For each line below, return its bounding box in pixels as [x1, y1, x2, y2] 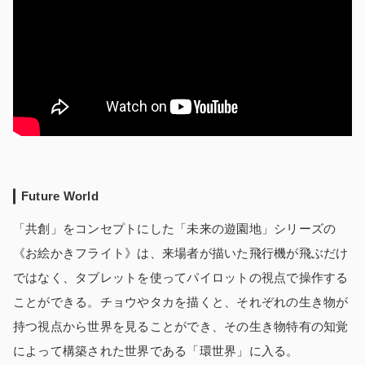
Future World [21, 189, 99, 204]
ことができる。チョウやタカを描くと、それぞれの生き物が [13, 295, 349, 310]
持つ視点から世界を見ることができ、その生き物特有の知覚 [13, 319, 349, 334]
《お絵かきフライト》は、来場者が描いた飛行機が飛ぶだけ [13, 246, 349, 261]
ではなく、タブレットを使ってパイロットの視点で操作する [13, 270, 349, 285]
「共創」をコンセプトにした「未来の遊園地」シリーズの [13, 222, 336, 236]
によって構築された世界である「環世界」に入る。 [13, 344, 299, 358]
